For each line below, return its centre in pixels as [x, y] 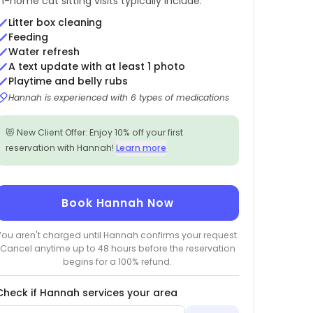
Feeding [28, 37]
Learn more [141, 148]
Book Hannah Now [118, 203]
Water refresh [44, 52]
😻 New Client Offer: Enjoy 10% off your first [95, 133]
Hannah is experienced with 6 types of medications [118, 98]
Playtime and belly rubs [68, 81]
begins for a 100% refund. [118, 261]
